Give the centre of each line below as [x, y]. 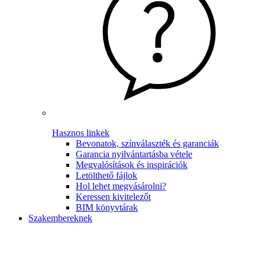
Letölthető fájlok [106, 175]
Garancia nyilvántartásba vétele [134, 154]
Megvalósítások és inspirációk [132, 165]
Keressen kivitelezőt [113, 197]
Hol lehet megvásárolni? [121, 186]
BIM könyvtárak [107, 207]
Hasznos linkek [81, 133]
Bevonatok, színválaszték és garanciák [147, 143]
